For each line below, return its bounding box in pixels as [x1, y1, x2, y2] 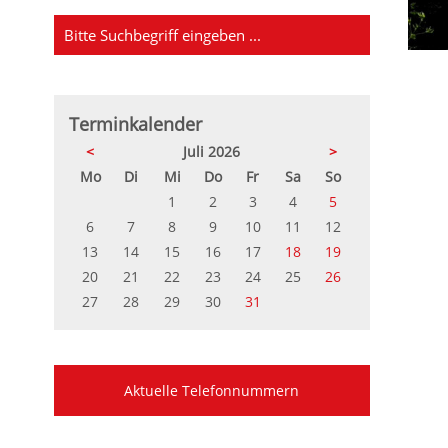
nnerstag [220, 166, 281, 186]
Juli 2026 [183, 142, 241, 162]
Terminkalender [68, 112, 202, 137]
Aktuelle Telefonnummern [124, 381, 300, 401]
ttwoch [179, 166, 225, 186]
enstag [137, 166, 183, 186]
